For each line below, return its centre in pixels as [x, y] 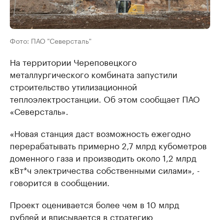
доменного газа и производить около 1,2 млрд [103, 157]
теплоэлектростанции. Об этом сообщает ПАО [105, 98]
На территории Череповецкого [73, 62]
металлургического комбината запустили [94, 74]
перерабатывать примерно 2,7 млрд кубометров [108, 145]
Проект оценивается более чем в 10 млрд [95, 204]
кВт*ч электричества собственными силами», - [105, 170]
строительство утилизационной [73, 86]
